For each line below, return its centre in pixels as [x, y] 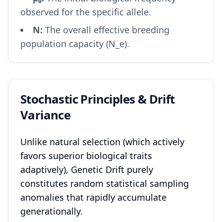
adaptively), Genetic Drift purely [87, 169]
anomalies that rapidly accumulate [93, 197]
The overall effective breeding [106, 30]
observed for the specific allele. [86, 12]
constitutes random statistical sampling [105, 183]
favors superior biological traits [86, 156]
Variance [46, 115]
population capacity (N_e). [75, 44]
